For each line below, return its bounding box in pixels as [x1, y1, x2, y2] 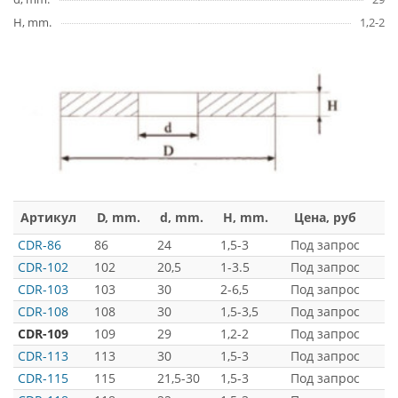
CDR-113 [18, 346, 68, 364]
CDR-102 [18, 258, 68, 275]
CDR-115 [18, 369, 68, 386]
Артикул [20, 208, 76, 226]
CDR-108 [18, 302, 68, 320]
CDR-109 [18, 324, 68, 342]
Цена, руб [294, 208, 356, 226]
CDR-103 [18, 280, 68, 298]
